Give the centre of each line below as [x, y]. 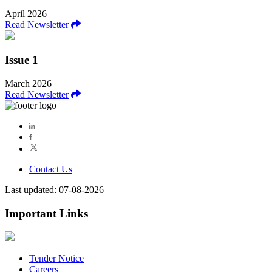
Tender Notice [56, 259]
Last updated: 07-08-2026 [54, 190]
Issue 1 [22, 60]
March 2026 [28, 83]
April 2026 [26, 13]
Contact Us [51, 169]
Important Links [46, 213]
